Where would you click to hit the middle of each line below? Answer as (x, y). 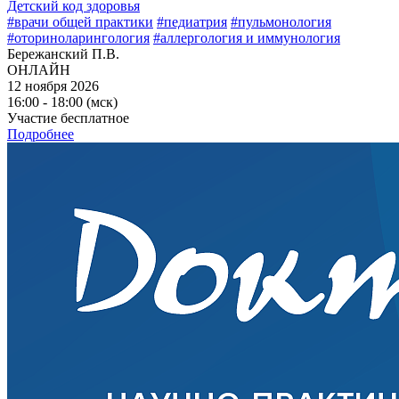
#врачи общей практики (80, 22)
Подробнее (41, 134)
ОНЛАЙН (39, 70)
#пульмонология (281, 22)
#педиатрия (192, 22)
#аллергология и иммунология (247, 38)
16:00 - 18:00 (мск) (62, 102)
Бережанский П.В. (63, 54)
